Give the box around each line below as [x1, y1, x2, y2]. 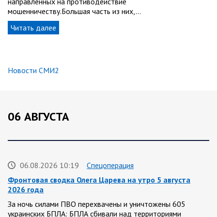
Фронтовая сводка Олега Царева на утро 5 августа [8, 174, 190, 185]
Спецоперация [87, 160, 134, 170]
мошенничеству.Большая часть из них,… [8, 6, 141, 16]
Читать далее [11, 23, 56, 33]
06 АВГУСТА [8, 109, 69, 124]
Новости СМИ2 [8, 65, 59, 76]
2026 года [8, 184, 44, 194]
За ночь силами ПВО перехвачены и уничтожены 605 [8, 199, 186, 209]
